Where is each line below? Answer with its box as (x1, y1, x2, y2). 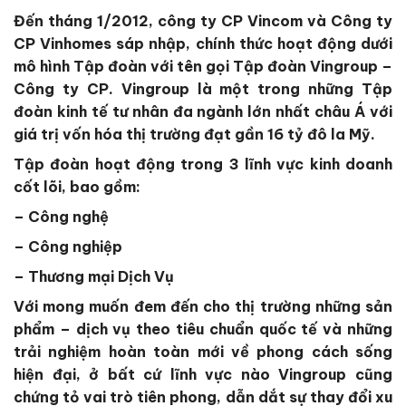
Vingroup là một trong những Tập (121, 79, 392, 98)
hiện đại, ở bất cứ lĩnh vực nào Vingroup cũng (14, 364, 392, 383)
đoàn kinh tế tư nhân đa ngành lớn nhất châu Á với (14, 101, 392, 121)
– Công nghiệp (14, 237, 122, 256)
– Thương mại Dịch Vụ (14, 266, 174, 285)
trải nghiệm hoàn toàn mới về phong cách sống (14, 342, 392, 361)
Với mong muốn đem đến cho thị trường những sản (14, 296, 392, 315)
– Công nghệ (14, 207, 109, 226)
